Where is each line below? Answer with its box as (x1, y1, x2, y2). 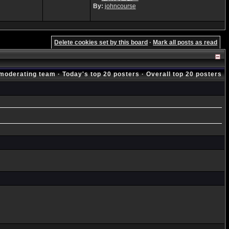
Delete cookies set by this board (54, 38, 148, 46)
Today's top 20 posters (62, 70, 140, 78)
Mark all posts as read (153, 38, 218, 46)
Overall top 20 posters (146, 70, 222, 78)
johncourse (104, 2, 136, 10)
